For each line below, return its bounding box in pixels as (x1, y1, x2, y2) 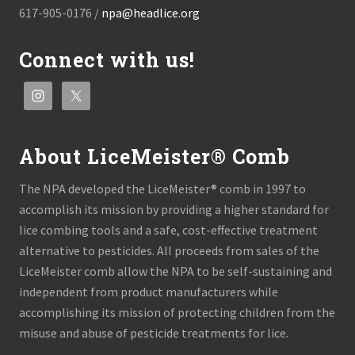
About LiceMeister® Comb (19, 143, 290, 170)
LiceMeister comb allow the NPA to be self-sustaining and (19, 263, 332, 279)
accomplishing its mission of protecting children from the (19, 304, 335, 320)
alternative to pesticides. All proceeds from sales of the (19, 242, 319, 258)
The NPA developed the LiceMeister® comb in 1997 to (19, 181, 306, 197)
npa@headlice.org (101, 5, 200, 21)
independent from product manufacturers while (19, 284, 278, 300)
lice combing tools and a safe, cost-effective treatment (19, 222, 318, 238)
